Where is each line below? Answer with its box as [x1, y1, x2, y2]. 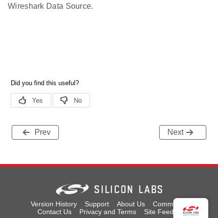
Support [84, 200, 109, 208]
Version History [30, 200, 77, 208]
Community [152, 200, 188, 208]
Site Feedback [144, 208, 188, 216]
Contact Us [37, 208, 72, 216]
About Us [116, 200, 145, 208]
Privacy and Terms [79, 208, 136, 216]
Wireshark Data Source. [8, 2, 93, 10]
